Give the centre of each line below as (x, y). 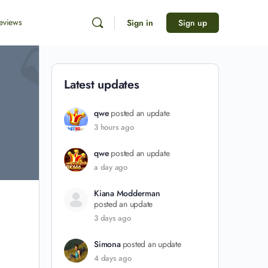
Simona (107, 244)
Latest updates (102, 85)
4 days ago (113, 258)
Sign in (140, 23)
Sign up (193, 23)
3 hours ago (114, 127)
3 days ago (112, 218)
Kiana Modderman (127, 193)
